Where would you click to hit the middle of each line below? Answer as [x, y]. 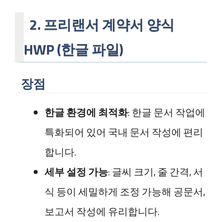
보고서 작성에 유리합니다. [102, 211]
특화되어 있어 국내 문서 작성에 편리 [124, 132]
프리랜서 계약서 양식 [109, 25]
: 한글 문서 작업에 [166, 112]
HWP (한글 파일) [74, 49]
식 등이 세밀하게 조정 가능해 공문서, [125, 192]
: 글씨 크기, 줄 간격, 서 [156, 172]
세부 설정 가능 [76, 172]
